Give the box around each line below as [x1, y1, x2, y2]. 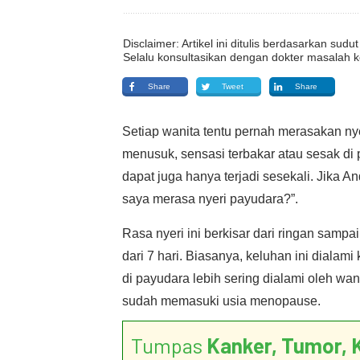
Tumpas [131, 333, 207, 358]
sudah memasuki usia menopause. [122, 294, 321, 308]
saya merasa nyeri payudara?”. [122, 192, 298, 206]
